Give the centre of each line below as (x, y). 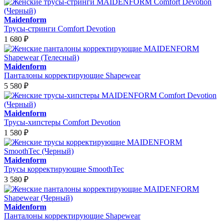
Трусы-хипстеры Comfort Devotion (62, 122)
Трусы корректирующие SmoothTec (64, 169)
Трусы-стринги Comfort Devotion (60, 28)
